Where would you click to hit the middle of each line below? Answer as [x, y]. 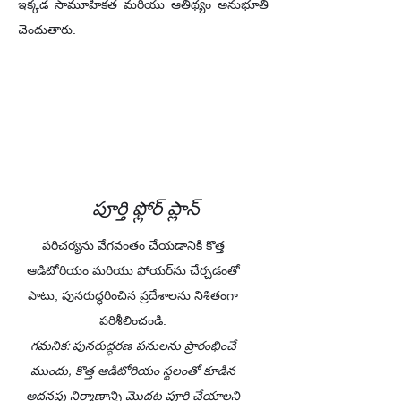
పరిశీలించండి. [133, 320]
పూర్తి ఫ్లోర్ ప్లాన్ [145, 208]
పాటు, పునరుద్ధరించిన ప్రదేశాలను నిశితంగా [133, 295]
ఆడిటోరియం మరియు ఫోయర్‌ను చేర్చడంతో [133, 270]
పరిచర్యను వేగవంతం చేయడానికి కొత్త [133, 245]
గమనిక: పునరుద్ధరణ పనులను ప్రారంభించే [133, 346]
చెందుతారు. [47, 30]
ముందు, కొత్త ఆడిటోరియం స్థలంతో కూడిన [133, 371]
